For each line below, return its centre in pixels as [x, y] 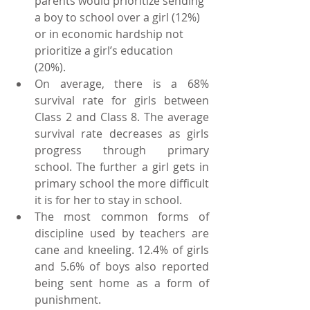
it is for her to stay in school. [112, 200]
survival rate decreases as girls [122, 134]
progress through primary [122, 150]
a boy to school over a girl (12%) [119, 17]
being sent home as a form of [122, 283]
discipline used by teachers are [122, 233]
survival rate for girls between [122, 100]
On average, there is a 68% [122, 84]
